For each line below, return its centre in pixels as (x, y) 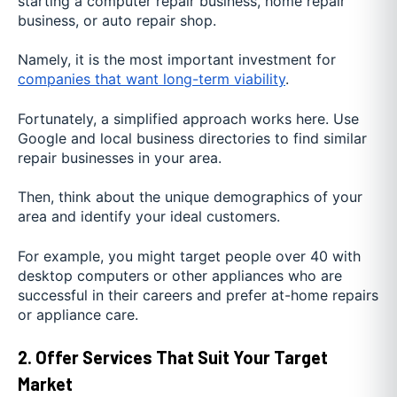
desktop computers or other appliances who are (180, 275)
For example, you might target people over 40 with (189, 256)
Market (45, 384)
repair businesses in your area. (120, 157)
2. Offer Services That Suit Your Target (173, 358)
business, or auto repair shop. (117, 21)
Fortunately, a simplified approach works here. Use (188, 118)
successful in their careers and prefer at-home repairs (198, 295)
